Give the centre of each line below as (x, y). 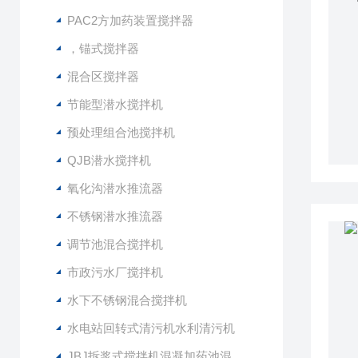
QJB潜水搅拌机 (109, 160)
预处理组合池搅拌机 (121, 132)
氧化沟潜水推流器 (115, 188)
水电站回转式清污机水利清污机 (151, 328)
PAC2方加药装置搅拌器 (130, 20)
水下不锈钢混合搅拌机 (127, 300)
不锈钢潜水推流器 (115, 216)
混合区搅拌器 (103, 76)
